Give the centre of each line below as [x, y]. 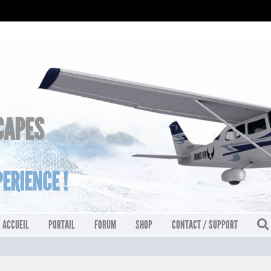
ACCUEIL [16, 225]
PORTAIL [62, 225]
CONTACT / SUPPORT [205, 225]
